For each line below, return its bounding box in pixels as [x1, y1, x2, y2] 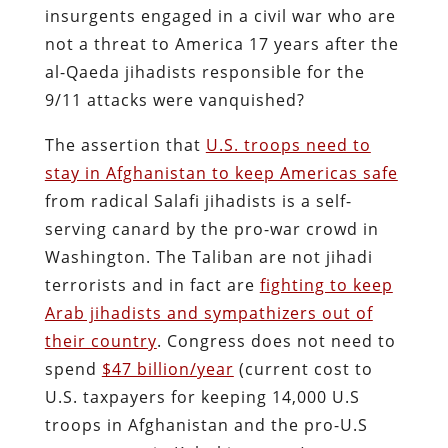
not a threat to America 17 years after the [44, 32, 399, 55]
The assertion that [44, 133, 206, 156]
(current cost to [233, 357, 373, 380]
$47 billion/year [101, 357, 234, 380]
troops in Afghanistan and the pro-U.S [44, 413, 368, 436]
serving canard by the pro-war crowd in [44, 217, 379, 240]
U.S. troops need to [205, 133, 371, 156]
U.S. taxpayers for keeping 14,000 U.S [44, 385, 360, 408]
